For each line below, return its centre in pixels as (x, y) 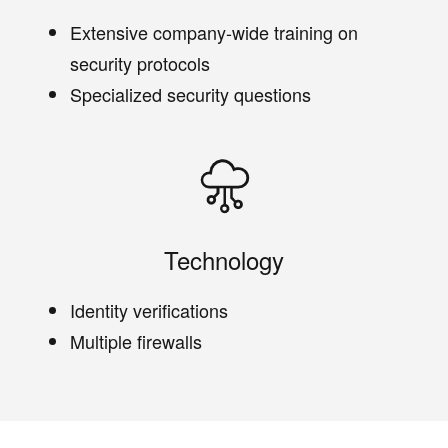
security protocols (140, 62)
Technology (224, 259)
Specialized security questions (190, 93)
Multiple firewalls (136, 340)
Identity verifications (149, 309)
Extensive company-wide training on (214, 31)
